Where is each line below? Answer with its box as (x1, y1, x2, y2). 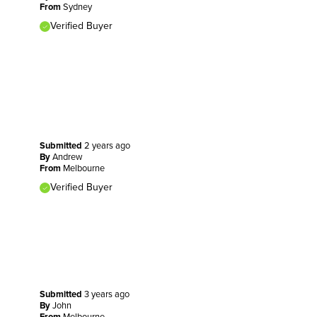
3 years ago (83, 288, 129, 300)
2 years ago (83, 139, 130, 151)
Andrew (52, 151, 82, 163)
